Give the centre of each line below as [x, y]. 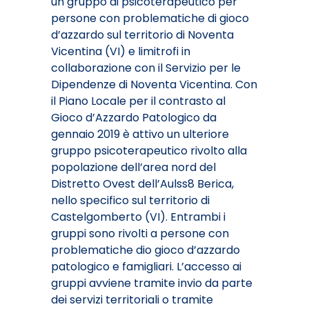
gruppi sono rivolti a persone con [140, 234]
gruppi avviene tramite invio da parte [152, 283]
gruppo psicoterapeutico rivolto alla [149, 151]
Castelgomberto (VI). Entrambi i [138, 217]
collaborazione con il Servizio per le [146, 68]
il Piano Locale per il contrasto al [138, 101]
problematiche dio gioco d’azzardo [146, 250]
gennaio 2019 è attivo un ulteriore [140, 134]
